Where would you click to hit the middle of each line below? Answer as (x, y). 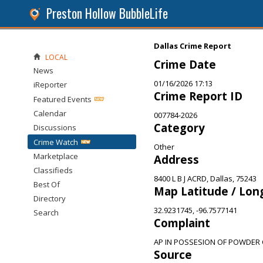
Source (173, 254)
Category (179, 128)
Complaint (182, 223)
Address (176, 159)
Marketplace (56, 156)
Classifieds (53, 170)
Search (46, 213)
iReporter (50, 85)
